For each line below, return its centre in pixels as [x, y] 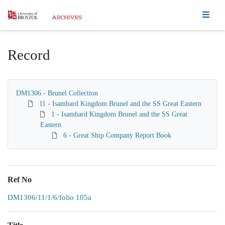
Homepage [25, 14]
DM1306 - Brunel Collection [57, 93]
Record [29, 55]
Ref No [20, 180]
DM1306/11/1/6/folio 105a [49, 197]
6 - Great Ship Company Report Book [117, 135]
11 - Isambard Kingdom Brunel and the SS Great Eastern [120, 104]
